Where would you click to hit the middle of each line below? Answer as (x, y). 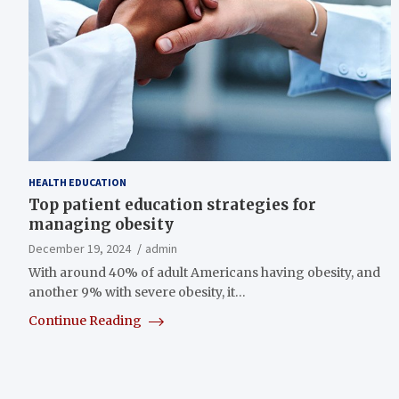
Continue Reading (86, 320)
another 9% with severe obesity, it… (137, 292)
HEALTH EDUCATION (77, 182)
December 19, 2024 (80, 248)
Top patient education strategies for (172, 204)
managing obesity (101, 224)
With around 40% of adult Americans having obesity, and (204, 272)
